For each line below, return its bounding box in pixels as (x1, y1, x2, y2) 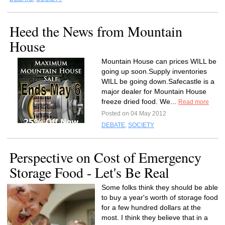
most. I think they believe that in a (101, 213, 208, 221)
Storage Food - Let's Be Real (10, 163, 169, 182)
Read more (178, 98, 209, 105)
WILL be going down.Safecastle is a (101, 77, 214, 85)
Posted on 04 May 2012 (101, 110, 166, 117)
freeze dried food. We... (101, 97, 178, 105)
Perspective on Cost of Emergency (10, 148, 201, 167)
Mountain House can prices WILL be (101, 57, 216, 65)
